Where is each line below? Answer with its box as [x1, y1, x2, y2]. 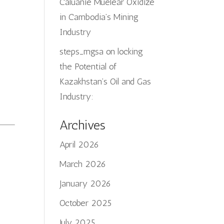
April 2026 [59, 139, 99, 150]
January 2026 [59, 178, 111, 189]
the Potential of [59, 61, 117, 72]
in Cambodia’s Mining [59, 11, 139, 22]
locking [117, 46, 143, 57]
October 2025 [59, 197, 112, 208]
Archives [59, 117, 106, 133]
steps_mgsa [59, 46, 104, 57]
